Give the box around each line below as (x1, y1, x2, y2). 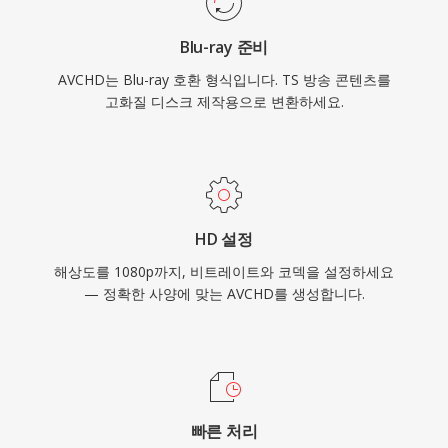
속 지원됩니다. (70, 16, 161, 35)
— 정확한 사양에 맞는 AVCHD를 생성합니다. (83, 284, 365, 303)
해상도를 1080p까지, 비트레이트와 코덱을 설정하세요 (54, 262, 394, 281)
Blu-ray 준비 (180, 36, 268, 58)
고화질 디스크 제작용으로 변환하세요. (104, 92, 344, 111)
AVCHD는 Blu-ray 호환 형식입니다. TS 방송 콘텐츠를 (57, 70, 391, 89)
